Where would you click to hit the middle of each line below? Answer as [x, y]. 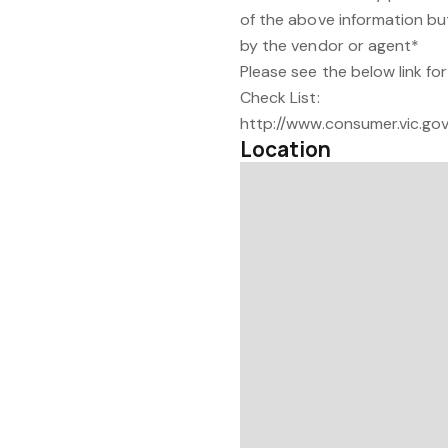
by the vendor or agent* [330, 45]
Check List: [280, 97]
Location [286, 149]
